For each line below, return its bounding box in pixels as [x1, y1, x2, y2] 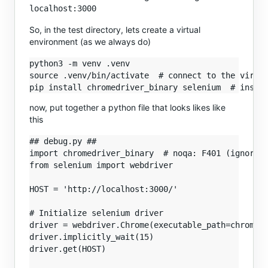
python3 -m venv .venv [29, 59, 130, 68]
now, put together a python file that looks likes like [29, 102, 226, 112]
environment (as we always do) [29, 36, 151, 47]
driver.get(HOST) [29, 244, 106, 254]
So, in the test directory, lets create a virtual [29, 25, 200, 35]
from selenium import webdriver [29, 160, 173, 170]
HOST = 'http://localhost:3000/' [29, 184, 178, 194]
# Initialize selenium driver [29, 208, 163, 218]
